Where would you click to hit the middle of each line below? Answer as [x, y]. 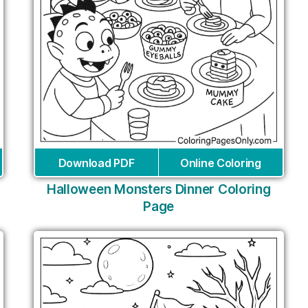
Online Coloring [220, 163]
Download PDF [96, 163]
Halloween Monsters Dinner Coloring [158, 190]
